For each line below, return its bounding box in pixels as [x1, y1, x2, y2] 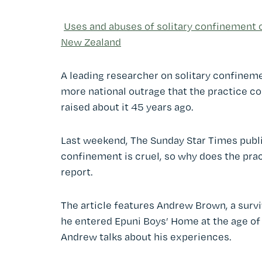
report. [61, 165, 93, 178]
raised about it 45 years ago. [61, 100, 194, 113]
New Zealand [61, 35, 121, 48]
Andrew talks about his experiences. [61, 230, 236, 243]
